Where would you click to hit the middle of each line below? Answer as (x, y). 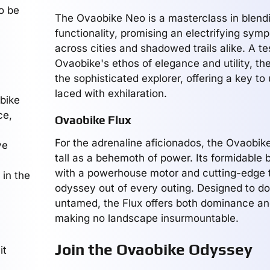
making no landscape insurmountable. (146, 218)
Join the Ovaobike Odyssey (153, 250)
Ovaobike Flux (93, 120)
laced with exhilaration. (111, 93)
